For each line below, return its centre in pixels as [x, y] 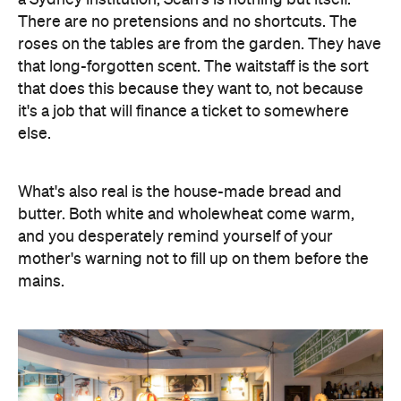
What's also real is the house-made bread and [180, 192]
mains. [41, 282]
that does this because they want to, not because [191, 89]
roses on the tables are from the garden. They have [200, 44]
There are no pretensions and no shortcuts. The [188, 22]
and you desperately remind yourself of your [175, 237]
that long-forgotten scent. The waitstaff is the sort [193, 67]
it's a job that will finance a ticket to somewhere [183, 111]
